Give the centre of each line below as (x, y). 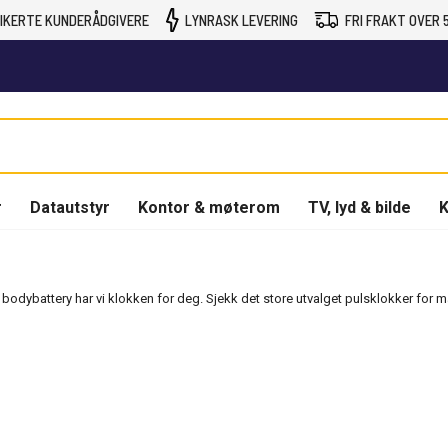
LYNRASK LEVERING (241, 20)
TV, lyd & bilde (359, 207)
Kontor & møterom (209, 207)
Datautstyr (70, 207)
